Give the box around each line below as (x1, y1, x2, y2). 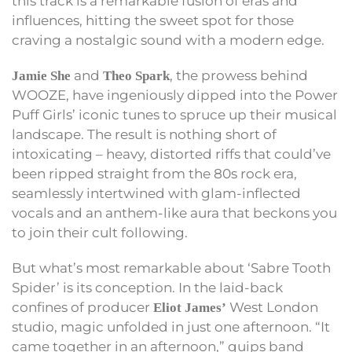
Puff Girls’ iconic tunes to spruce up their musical (12, 107, 337, 123)
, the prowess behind (170, 68, 308, 84)
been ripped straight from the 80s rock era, (12, 166, 297, 182)
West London (226, 299, 318, 316)
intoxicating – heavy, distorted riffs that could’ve (12, 146, 331, 163)
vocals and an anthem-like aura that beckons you (12, 205, 337, 222)
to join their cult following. (12, 225, 188, 241)
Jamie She (12, 68, 71, 84)
